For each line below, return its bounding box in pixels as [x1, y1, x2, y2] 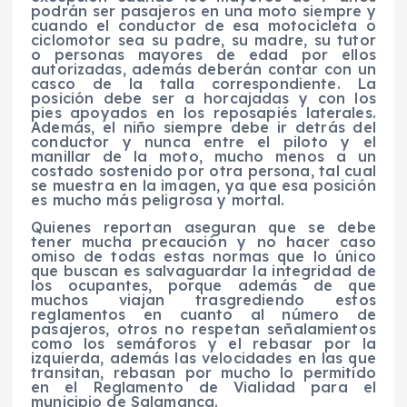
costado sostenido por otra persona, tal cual [31, 162, 376, 181]
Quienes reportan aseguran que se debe [31, 218, 376, 237]
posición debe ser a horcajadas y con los [31, 89, 376, 108]
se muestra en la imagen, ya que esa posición [31, 176, 376, 195]
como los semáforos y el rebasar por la [31, 334, 376, 353]
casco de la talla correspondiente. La [31, 74, 376, 94]
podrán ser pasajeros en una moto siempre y [31, 2, 376, 21]
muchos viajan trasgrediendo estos [31, 291, 376, 310]
